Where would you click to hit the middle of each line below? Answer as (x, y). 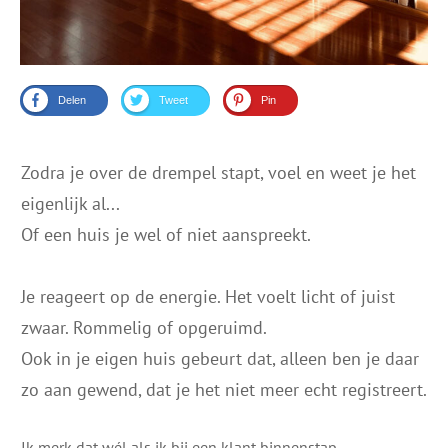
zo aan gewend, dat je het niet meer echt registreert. (224, 389)
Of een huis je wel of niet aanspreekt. (166, 234)
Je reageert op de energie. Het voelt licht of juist (208, 296)
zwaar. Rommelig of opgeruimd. (144, 327)
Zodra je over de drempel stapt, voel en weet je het (218, 172)
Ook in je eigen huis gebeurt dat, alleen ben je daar (220, 358)
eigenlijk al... (70, 203)
